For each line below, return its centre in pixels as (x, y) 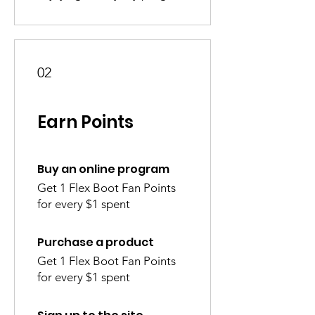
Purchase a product (96, 243)
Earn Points (85, 122)
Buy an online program (103, 169)
